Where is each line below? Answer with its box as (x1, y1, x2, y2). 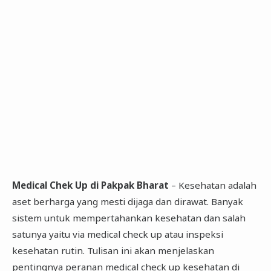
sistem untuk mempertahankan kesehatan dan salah (11, 211, 246, 224)
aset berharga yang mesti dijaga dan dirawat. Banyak (11, 195, 243, 207)
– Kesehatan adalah (168, 178, 256, 191)
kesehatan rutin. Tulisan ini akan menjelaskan (11, 244, 214, 256)
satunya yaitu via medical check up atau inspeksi (11, 227, 223, 240)
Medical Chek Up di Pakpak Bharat (11, 178, 169, 191)
